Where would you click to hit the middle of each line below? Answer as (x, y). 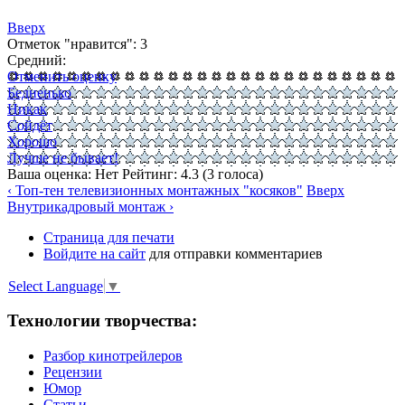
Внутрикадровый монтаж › (90, 207)
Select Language (56, 286)
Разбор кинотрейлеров (113, 356)
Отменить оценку (62, 77)
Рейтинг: (151, 174)
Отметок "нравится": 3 (77, 44)
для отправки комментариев (234, 254)
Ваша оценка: (51, 174)
